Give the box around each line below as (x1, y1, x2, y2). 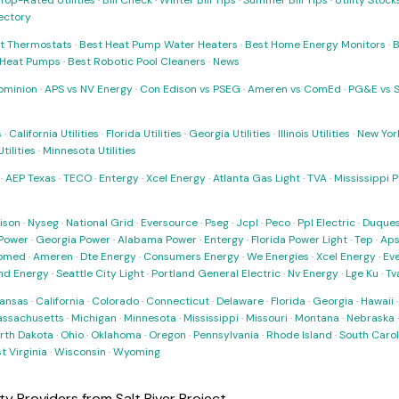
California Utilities (9, 126, 99, 141)
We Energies (247, 249, 309, 264)
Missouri (246, 311, 288, 325)
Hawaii (361, 294, 394, 308)
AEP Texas (5, 171, 56, 185)
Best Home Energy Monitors (245, 37, 386, 52)
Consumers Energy (143, 249, 240, 264)
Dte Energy (80, 249, 136, 264)
